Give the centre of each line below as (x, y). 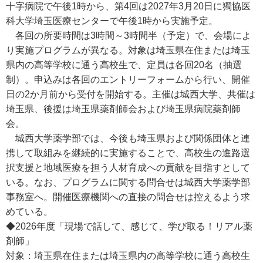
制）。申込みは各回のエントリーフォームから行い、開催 (128, 80)
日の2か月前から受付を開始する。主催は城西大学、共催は (131, 94)
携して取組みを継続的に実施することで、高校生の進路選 (128, 153)
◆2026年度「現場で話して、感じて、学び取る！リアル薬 (129, 226)
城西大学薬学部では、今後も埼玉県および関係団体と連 (128, 138)
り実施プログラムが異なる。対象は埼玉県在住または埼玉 (128, 50)
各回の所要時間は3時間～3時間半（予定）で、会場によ (129, 36)
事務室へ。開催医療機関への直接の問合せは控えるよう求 (128, 197)
